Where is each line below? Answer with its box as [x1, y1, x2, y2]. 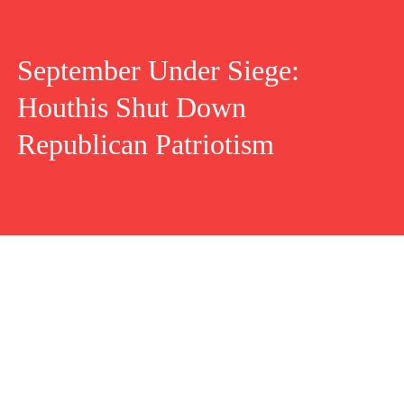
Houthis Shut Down [16, 91, 246, 124]
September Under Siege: [16, 54, 299, 87]
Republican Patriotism [16, 128, 274, 161]
